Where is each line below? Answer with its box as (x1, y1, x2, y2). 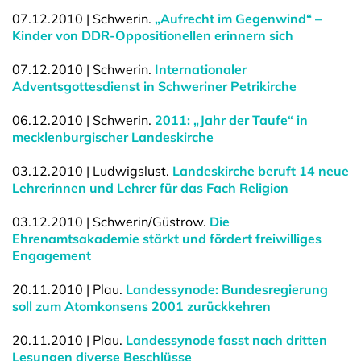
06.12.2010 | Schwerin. (12, 112, 155, 128)
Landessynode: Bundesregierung (126, 281, 328, 297)
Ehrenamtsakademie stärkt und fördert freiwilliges (12, 230, 322, 247)
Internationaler (155, 61, 247, 77)
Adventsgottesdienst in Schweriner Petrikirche (12, 78, 297, 94)
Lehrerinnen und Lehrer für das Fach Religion (12, 180, 288, 196)
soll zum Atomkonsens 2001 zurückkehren (12, 298, 271, 314)
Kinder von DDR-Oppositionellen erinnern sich (12, 27, 293, 44)
